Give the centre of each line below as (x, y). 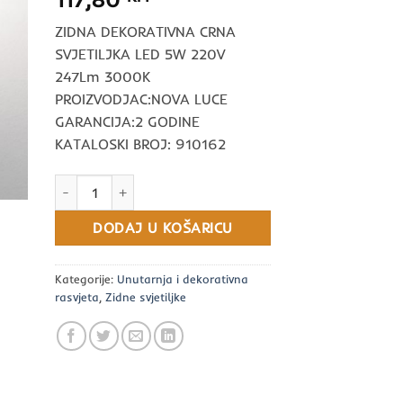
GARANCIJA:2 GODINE (127, 121)
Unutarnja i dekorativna (183, 278)
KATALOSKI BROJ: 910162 (140, 143)
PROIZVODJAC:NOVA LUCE (141, 99)
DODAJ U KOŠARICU (163, 228)
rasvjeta (77, 296)
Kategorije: (86, 278)
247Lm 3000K (103, 76)
